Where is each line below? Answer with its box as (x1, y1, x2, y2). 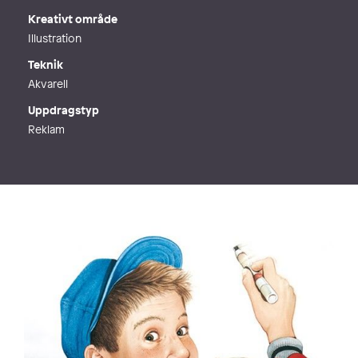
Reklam (28, 121, 65, 137)
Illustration (28, 30, 82, 46)
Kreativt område (28, 11, 117, 26)
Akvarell (28, 76, 68, 91)
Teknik (28, 57, 63, 72)
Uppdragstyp (28, 102, 99, 117)
